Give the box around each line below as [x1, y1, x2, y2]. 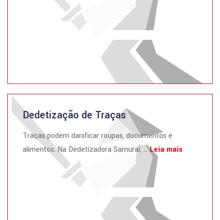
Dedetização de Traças [23, 108, 126, 122]
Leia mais [150, 144, 183, 155]
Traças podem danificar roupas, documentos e [23, 131, 172, 141]
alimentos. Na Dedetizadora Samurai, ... [23, 144, 150, 155]
